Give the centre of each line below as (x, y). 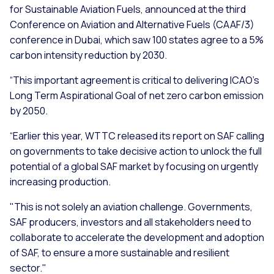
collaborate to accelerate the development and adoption (137, 237)
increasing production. (63, 181)
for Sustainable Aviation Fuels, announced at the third (128, 9)
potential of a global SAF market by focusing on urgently (134, 166)
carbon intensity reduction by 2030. (88, 55)
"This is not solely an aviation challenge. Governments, (131, 206)
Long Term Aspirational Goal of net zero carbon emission (137, 95)
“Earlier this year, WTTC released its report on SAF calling (137, 135)
